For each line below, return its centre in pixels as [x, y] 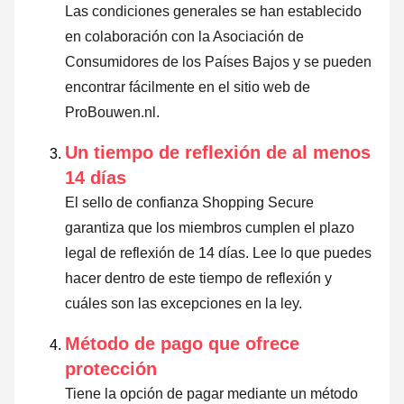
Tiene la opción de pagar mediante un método [211, 394]
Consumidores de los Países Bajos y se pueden [218, 62]
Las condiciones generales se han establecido [213, 12]
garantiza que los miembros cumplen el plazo [210, 228]
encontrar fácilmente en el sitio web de [188, 87]
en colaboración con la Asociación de [184, 37]
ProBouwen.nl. [112, 113]
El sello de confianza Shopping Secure [189, 203]
